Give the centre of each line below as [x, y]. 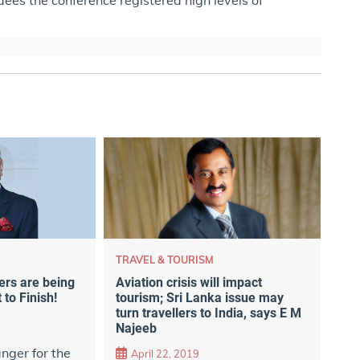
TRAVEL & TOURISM [164, 259]
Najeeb [136, 328]
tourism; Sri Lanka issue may [199, 297]
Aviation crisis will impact [188, 282]
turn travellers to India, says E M [208, 313]
